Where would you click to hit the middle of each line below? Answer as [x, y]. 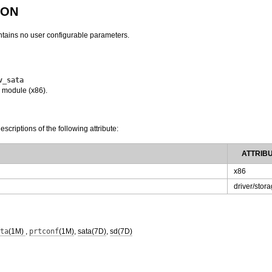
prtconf [44, 231]
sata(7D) [92, 231]
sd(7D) [121, 231]
